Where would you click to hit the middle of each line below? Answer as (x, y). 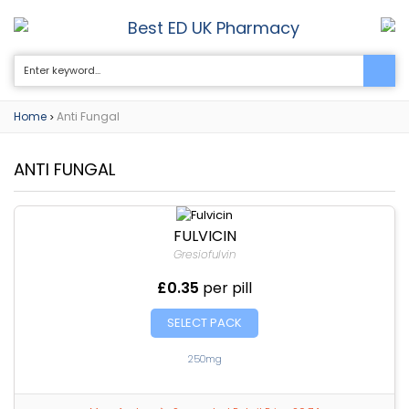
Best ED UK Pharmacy (214, 27)
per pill (227, 288)
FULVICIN (204, 236)
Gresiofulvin (204, 254)
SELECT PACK (204, 323)
